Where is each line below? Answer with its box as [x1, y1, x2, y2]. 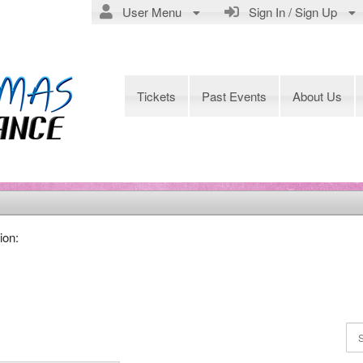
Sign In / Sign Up [239, 3, 340, 20]
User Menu [113, 3, 185, 20]
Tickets [137, 88, 176, 105]
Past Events [202, 88, 267, 105]
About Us [293, 88, 342, 105]
